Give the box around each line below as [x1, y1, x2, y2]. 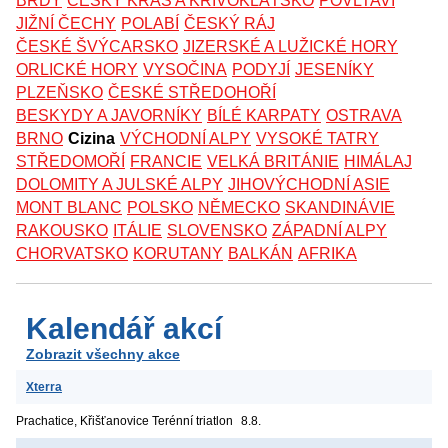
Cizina [68, 130, 115, 148]
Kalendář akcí [26, 312, 222, 346]
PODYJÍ [232, 61, 290, 79]
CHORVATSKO [16, 245, 128, 263]
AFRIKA [298, 245, 357, 263]
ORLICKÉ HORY [16, 61, 138, 79]
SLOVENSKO [167, 222, 267, 240]
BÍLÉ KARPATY [207, 107, 321, 125]
